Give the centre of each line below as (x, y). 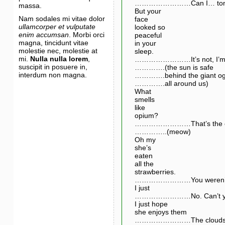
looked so (150, 27)
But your (148, 11)
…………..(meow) (162, 131)
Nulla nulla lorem (59, 59)
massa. (30, 6)
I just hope (151, 204)
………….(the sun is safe (174, 67)
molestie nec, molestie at (58, 51)
